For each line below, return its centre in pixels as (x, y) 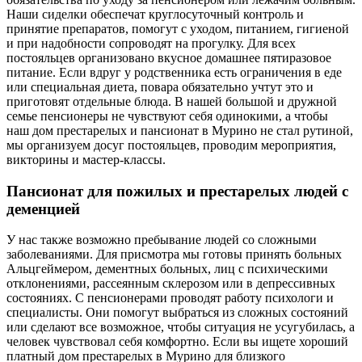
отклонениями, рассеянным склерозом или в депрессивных (171, 284)
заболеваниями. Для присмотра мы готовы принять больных (174, 255)
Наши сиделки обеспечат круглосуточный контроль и (155, 14)
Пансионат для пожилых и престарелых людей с (177, 191)
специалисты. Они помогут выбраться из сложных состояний (177, 313)
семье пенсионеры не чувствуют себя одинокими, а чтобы (167, 116)
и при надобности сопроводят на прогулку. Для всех (151, 43)
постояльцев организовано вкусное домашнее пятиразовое (169, 57)
